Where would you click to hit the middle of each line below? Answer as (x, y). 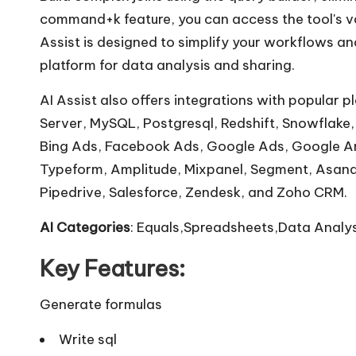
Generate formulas (101, 304)
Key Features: (112, 268)
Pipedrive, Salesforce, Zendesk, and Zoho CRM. (193, 192)
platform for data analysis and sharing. (167, 65)
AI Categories (85, 227)
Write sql (88, 339)
